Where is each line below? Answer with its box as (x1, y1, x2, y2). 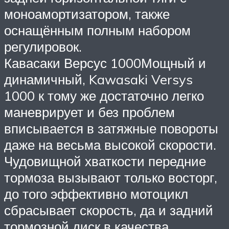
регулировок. (4, 38, 82, 55)
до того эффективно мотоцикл (4, 185, 188, 202)
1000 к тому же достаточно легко (4, 87, 204, 104)
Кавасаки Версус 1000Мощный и (4, 54, 206, 71)
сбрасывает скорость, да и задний (4, 201, 213, 218)
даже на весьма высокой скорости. (4, 136, 216, 153)
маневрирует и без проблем (4, 103, 175, 120)
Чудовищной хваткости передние (4, 152, 206, 169)
